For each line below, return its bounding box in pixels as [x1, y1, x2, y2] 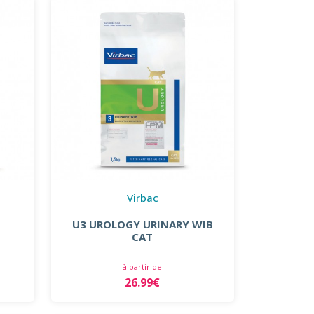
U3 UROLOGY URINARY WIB [71, 217, 213, 231]
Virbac [126, 190, 158, 205]
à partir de [123, 261, 163, 272]
